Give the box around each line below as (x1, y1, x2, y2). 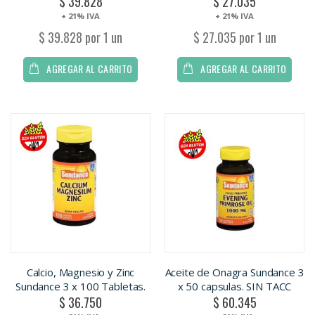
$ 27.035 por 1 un (193, 28, 276, 47)
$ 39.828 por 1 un (39, 28, 122, 47)
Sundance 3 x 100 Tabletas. (15, 279, 146, 294)
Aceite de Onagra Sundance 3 (165, 265, 304, 280)
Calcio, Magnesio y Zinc (26, 265, 135, 280)
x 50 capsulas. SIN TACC (177, 279, 292, 294)
